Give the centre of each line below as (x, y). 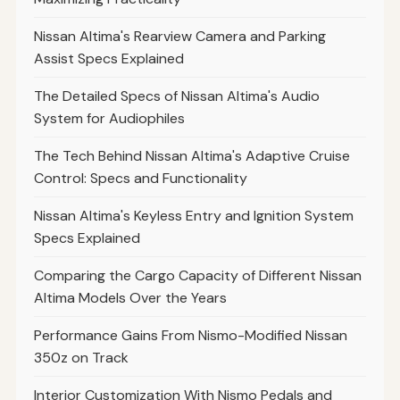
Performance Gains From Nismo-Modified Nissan (190, 335)
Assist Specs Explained (108, 58)
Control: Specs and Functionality (140, 178)
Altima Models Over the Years (130, 297)
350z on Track (81, 357)
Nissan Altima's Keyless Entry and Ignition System (193, 215)
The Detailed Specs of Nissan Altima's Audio (176, 96)
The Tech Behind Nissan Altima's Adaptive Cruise (192, 155)
